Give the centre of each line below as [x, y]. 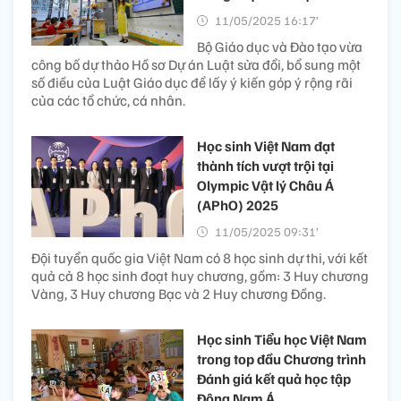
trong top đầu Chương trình [282, 358]
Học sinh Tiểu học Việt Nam [282, 339]
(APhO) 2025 [238, 205]
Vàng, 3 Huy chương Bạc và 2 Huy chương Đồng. [179, 293]
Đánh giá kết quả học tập [274, 378]
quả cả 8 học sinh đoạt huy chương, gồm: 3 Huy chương [200, 275]
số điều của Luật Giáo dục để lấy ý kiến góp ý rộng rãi [192, 82]
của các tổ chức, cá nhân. [108, 100]
